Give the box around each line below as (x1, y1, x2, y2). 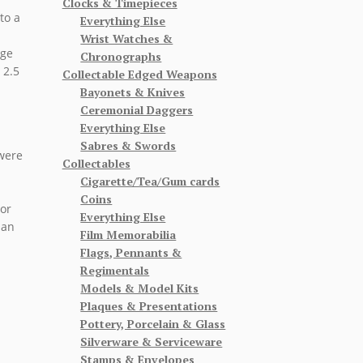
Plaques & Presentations (80, 297, 218, 314)
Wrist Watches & (80, 30, 173, 46)
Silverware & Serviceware (80, 333, 223, 349)
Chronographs (80, 48, 162, 64)
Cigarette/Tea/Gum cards (80, 173, 220, 189)
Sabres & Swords (80, 137, 177, 153)
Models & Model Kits (80, 280, 199, 296)
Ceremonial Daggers (80, 101, 194, 117)
